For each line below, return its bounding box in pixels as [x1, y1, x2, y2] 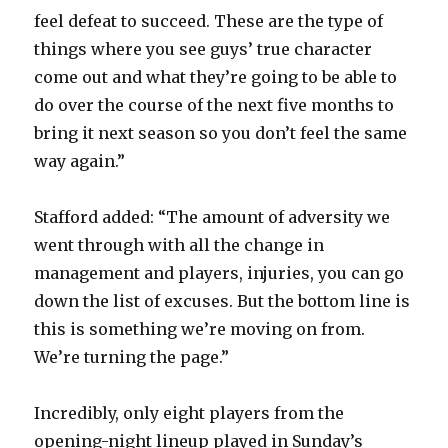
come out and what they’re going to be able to [34, 66, 398, 87]
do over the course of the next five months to [34, 94, 395, 115]
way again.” [34, 150, 126, 171]
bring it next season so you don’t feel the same [34, 122, 408, 143]
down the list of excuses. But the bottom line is [34, 290, 411, 311]
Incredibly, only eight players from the [34, 402, 345, 423]
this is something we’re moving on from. [34, 318, 366, 339]
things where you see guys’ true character [34, 38, 373, 59]
